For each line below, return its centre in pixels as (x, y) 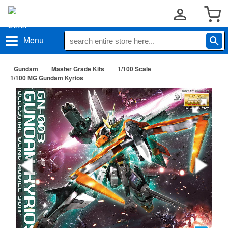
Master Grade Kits (78, 69)
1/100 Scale (134, 69)
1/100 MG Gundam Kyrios (47, 78)
